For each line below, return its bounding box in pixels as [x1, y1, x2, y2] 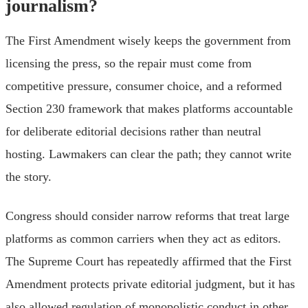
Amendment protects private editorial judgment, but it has [5, 276, 295, 291]
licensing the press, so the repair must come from [5, 56, 252, 70]
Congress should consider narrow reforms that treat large [5, 208, 289, 223]
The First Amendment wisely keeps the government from [5, 33, 291, 47]
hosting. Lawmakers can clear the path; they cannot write [5, 146, 291, 161]
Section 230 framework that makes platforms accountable [5, 101, 293, 115]
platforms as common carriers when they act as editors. [5, 231, 281, 245]
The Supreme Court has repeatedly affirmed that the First [5, 254, 291, 268]
